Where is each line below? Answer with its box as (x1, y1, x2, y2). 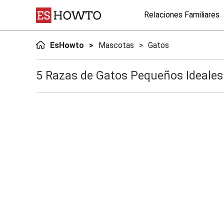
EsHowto (49, 40, 84, 50)
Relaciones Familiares (144, 10, 219, 19)
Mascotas (98, 40, 134, 50)
